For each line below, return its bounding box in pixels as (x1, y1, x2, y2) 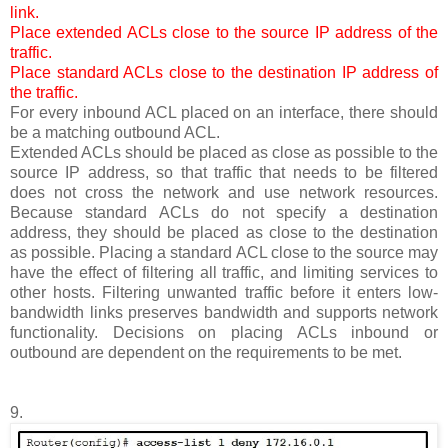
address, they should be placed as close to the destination (10, 223, 438, 241)
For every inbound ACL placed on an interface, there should (10, 103, 438, 121)
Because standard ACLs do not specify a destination (10, 203, 438, 221)
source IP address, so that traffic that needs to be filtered (10, 163, 438, 181)
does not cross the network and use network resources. (10, 183, 438, 201)
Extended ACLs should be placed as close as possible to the (10, 143, 438, 161)
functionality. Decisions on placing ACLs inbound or (10, 323, 438, 341)
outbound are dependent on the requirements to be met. (10, 343, 402, 361)
